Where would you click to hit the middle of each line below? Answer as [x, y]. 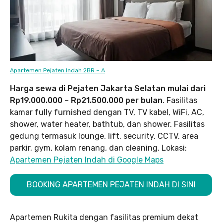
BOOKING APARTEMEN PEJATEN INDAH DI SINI [111, 184]
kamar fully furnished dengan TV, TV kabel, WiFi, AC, [107, 112]
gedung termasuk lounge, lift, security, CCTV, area [104, 136]
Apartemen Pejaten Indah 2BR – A [57, 70]
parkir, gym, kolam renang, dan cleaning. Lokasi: [98, 148]
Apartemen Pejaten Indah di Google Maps [87, 160]
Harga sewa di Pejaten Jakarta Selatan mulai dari [108, 88]
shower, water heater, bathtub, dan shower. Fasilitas [107, 124]
